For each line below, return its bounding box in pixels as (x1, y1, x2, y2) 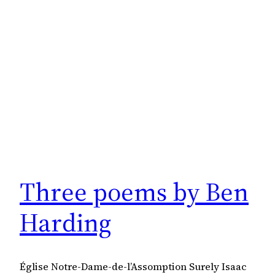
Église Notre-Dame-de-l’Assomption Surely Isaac (20, 260, 247, 274)
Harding (20, 204, 111, 240)
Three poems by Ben (20, 173, 249, 209)
